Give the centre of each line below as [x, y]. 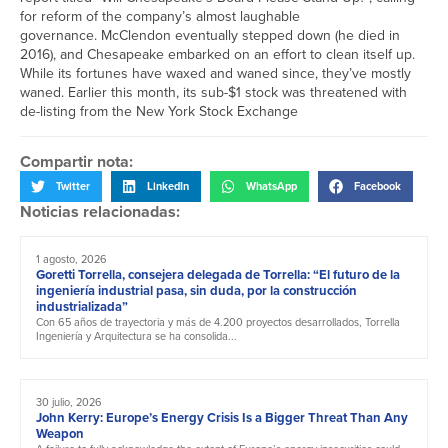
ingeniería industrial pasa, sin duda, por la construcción [196, 290]
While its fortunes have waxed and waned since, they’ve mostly [215, 74]
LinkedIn [168, 186]
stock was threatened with [324, 93]
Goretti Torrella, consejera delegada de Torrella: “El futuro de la [218, 274]
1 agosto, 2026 [71, 258]
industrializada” [82, 306]
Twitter [73, 186]
